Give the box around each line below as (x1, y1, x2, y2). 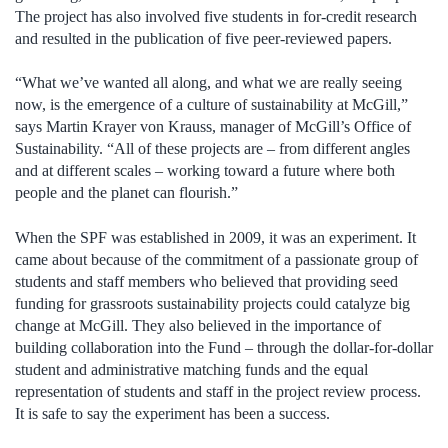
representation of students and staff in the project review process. (15, 382, 421, 400)
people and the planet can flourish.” (15, 184, 238, 202)
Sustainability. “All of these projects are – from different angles (15, 140, 410, 158)
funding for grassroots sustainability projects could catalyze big (15, 294, 410, 312)
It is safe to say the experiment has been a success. (15, 404, 330, 422)
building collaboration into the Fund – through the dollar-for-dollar (15, 338, 433, 356)
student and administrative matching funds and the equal (15, 360, 368, 378)
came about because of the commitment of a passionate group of (15, 250, 418, 268)
